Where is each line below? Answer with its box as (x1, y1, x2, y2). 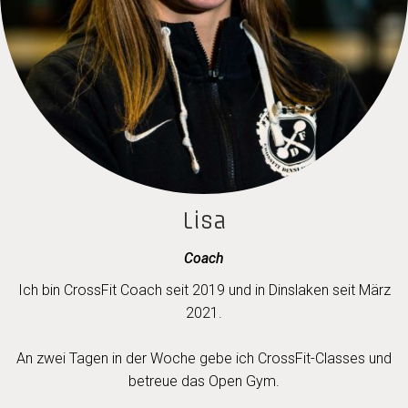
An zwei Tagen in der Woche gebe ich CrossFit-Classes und (16, 350, 392, 367)
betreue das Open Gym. (128, 372, 280, 390)
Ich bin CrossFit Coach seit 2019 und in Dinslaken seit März (17, 281, 391, 299)
